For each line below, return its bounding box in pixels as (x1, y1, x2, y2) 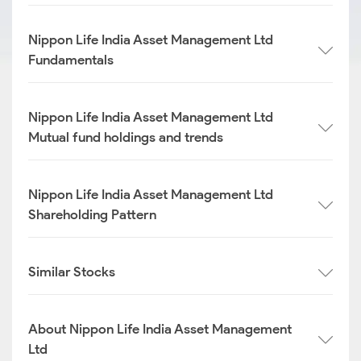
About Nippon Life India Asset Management (28, 321, 292, 337)
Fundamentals (28, 52, 114, 68)
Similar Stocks (28, 263, 115, 280)
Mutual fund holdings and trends (28, 129, 223, 145)
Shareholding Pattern (28, 206, 156, 222)
